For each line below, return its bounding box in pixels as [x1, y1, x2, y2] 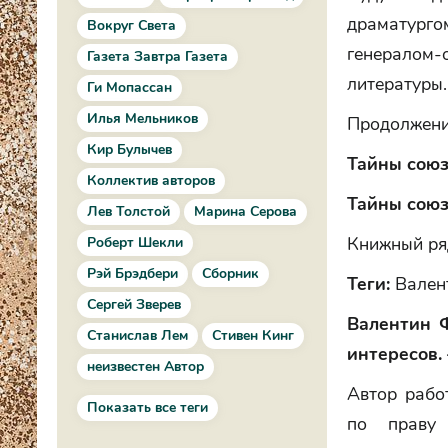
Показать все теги [87, 398, 208, 417]
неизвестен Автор [87, 357, 204, 376]
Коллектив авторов [87, 171, 215, 190]
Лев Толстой [87, 202, 170, 221]
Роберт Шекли [87, 233, 183, 252]
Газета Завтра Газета [87, 47, 228, 66]
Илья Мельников [87, 109, 198, 128]
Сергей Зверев [87, 295, 181, 314]
